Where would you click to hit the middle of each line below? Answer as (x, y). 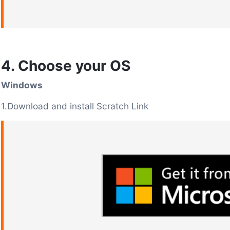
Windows (22, 85)
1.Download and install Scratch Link (75, 106)
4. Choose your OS (66, 65)
